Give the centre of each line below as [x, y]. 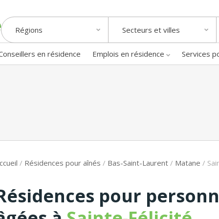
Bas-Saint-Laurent [138, 163]
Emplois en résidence [128, 54]
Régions [29, 30]
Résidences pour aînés [63, 163]
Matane [188, 163]
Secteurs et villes [151, 30]
